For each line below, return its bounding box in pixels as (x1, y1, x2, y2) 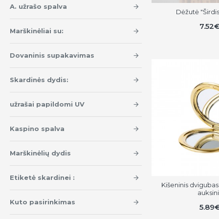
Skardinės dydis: (10, 76, 68, 84)
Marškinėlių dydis (10, 149, 71, 157)
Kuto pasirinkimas (10, 198, 75, 206)
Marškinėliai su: (10, 27, 64, 35)
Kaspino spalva (10, 125, 65, 132)
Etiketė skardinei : (10, 174, 75, 181)
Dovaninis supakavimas (10, 51, 94, 59)
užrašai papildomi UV (10, 100, 85, 108)
